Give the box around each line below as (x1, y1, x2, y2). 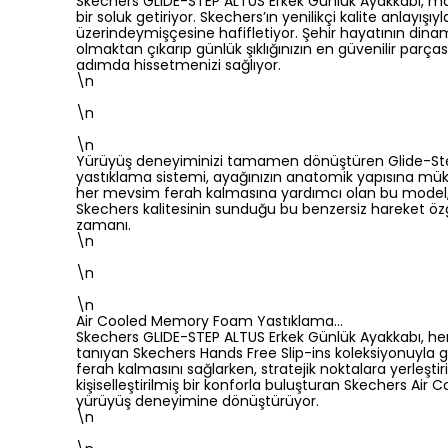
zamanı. (76, 215, 131, 235)
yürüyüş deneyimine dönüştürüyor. (76, 391, 319, 411)
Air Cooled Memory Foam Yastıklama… (76, 311, 343, 331)
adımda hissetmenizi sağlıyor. (76, 55, 281, 75)
